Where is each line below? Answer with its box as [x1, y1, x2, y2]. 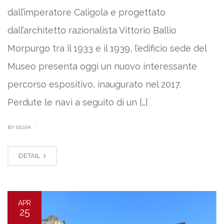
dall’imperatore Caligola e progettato [7, 7, 165, 18]
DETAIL [18, 152, 41, 160]
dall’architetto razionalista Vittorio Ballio [7, 25, 176, 36]
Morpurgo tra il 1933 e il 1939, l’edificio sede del [7, 43, 206, 54]
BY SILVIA [7, 124, 32, 130]
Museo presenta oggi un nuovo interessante [7, 61, 197, 72]
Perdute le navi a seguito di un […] [7, 97, 148, 108]
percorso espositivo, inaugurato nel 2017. [7, 79, 183, 90]
